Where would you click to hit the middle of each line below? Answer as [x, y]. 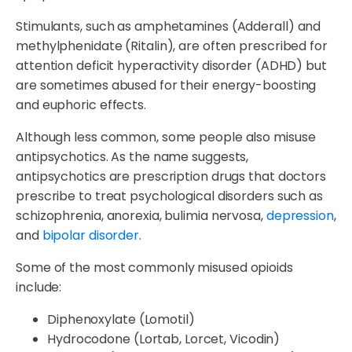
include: [39, 288]
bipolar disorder [91, 236]
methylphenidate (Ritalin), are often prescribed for [172, 46]
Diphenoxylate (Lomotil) [121, 320]
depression [300, 216]
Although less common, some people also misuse [166, 137]
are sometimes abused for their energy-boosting [166, 86]
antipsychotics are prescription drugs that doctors [171, 177]
